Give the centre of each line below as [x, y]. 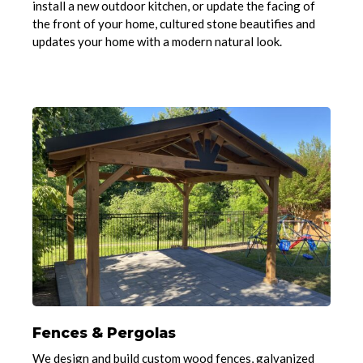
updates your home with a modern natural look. [158, 42]
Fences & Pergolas [105, 333]
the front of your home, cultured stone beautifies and [174, 24]
